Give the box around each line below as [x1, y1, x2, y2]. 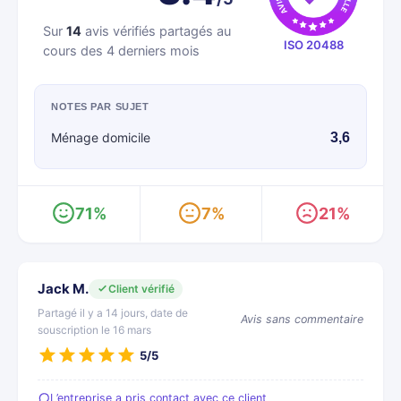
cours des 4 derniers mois [43, 43, 200, 59]
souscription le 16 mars [38, 323, 151, 337]
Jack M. [38, 280, 89, 297]
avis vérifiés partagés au [81, 23, 231, 39]
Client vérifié [108, 281, 175, 295]
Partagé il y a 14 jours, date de [38, 306, 188, 320]
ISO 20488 [283, 38, 344, 52]
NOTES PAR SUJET [51, 101, 149, 112]
